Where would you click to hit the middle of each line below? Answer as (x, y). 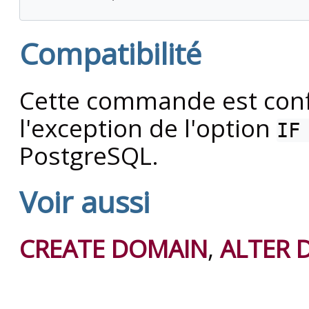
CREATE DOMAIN (113, 248)
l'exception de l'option (148, 127)
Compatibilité (110, 53)
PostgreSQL (86, 155)
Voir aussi (84, 201)
